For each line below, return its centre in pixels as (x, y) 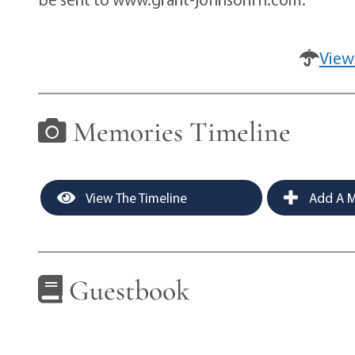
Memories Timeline (179, 132)
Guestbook (127, 290)
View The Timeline (136, 197)
